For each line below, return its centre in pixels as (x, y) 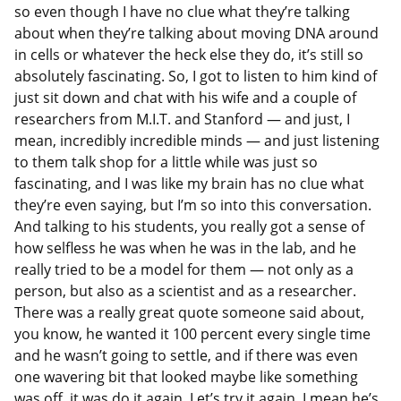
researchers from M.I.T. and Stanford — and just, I (182, 119)
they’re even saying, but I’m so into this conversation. (193, 205)
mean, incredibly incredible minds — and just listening (197, 140)
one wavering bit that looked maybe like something (186, 376)
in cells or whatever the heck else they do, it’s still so (189, 54)
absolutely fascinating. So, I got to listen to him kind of (196, 76)
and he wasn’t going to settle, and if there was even (186, 355)
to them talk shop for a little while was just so (166, 162)
